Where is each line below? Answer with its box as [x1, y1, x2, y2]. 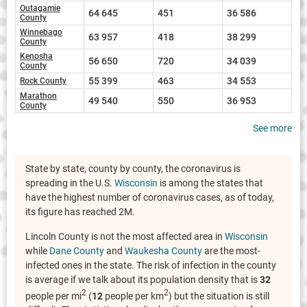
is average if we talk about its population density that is [25, 273, 260, 285]
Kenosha [20, 51, 53, 61]
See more [253, 122, 292, 134]
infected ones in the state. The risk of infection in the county [25, 259, 276, 271]
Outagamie [20, 3, 60, 13]
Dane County [49, 245, 104, 256]
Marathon [20, 90, 57, 101]
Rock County [20, 75, 66, 86]
